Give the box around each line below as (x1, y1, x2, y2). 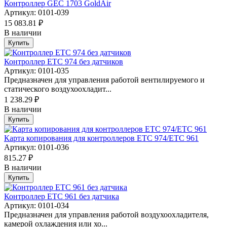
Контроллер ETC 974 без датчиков (4, 57, 123, 66)
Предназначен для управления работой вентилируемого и (4, 75, 205, 85)
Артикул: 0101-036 (4, 143, 69, 152)
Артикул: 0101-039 (4, 8, 69, 17)
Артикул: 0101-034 (4, 201, 69, 210)
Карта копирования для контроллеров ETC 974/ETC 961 (4, 134, 199, 143)
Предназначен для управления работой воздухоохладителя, (4, 210, 209, 219)
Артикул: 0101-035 (4, 66, 69, 75)
